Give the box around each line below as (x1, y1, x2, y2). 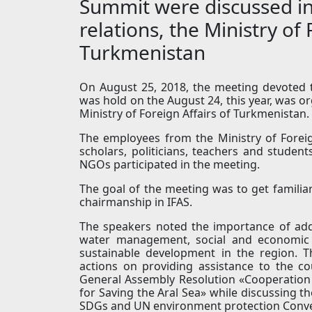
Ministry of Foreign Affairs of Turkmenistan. (79, 106, 309, 122)
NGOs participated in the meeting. (79, 157, 260, 173)
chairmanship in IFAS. (79, 194, 192, 210)
